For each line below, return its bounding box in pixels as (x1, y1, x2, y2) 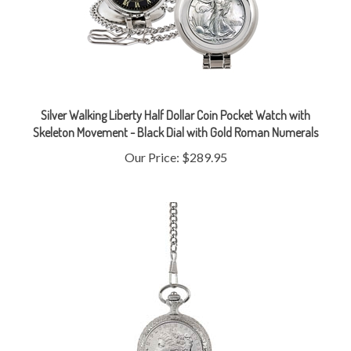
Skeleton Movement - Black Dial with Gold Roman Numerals (33, 103, 318, 119)
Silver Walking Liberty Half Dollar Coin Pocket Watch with (41, 85, 310, 102)
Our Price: (124, 128, 179, 143)
